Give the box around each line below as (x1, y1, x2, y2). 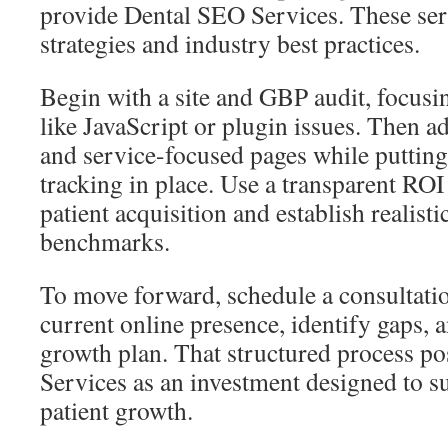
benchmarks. (40, 224, 170, 258)
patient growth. (40, 393, 193, 427)
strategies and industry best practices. (40, 26, 420, 60)
